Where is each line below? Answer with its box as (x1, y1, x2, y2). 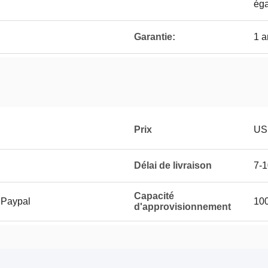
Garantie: (134, 32, 175, 42)
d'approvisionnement (134, 202, 231, 212)
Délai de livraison (134, 160, 212, 170)
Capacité (134, 191, 174, 201)
